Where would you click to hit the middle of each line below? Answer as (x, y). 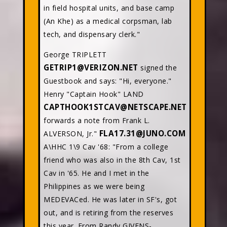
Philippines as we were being (94, 186)
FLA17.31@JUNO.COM (142, 134)
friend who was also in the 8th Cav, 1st (112, 160)
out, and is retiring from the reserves (108, 213)
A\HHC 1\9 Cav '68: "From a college (106, 147)
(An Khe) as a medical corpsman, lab (108, 21)
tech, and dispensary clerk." (92, 34)
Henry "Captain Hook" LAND (94, 94)
